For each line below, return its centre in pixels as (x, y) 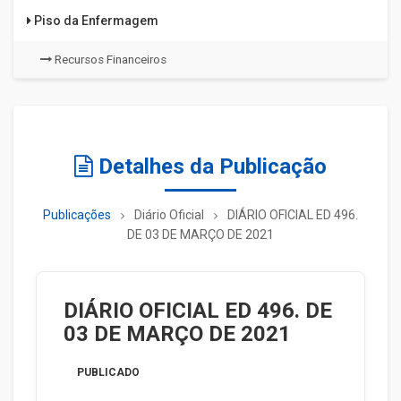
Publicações (77, 215)
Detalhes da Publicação (210, 166)
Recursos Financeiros (109, 60)
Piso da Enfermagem (95, 21)
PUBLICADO (108, 372)
